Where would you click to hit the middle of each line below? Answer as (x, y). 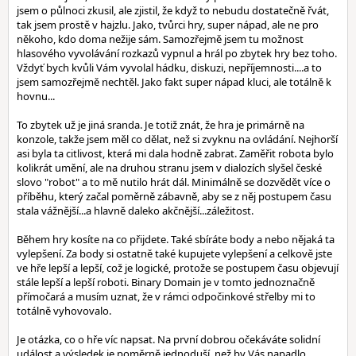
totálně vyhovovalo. (64, 311)
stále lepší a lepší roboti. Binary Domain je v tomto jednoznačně (166, 282)
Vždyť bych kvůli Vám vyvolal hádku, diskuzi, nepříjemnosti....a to (169, 68)
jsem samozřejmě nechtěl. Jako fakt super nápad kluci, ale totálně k (174, 82)
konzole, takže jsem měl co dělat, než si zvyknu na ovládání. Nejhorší (177, 139)
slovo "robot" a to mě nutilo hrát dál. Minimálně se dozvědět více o (174, 182)
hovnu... (36, 96)
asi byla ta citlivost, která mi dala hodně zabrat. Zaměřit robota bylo (175, 153)
